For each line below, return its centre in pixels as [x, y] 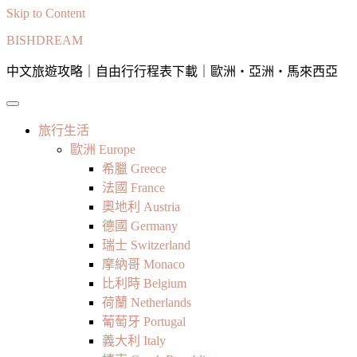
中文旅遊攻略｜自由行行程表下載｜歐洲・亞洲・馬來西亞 [172, 71]
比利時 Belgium [144, 283]
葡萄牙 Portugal [144, 322]
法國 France [133, 188]
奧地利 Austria [141, 207]
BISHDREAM [45, 40]
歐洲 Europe [103, 149]
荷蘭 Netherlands [147, 302]
